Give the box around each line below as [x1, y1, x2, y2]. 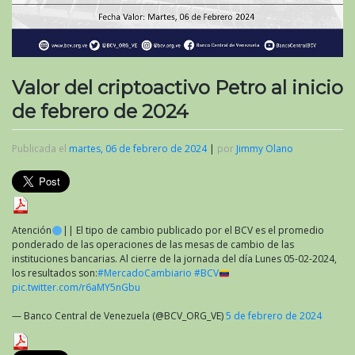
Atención [12, 223, 52, 238]
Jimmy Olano [236, 142, 293, 156]
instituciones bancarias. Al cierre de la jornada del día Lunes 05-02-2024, [12, 252, 337, 266]
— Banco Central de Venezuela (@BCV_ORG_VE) [12, 309, 226, 323]
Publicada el [12, 142, 69, 156]
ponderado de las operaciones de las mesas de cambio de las [12, 238, 294, 252]
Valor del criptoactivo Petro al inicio [12, 76, 343, 100]
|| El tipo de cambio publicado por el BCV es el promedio [62, 223, 324, 238]
